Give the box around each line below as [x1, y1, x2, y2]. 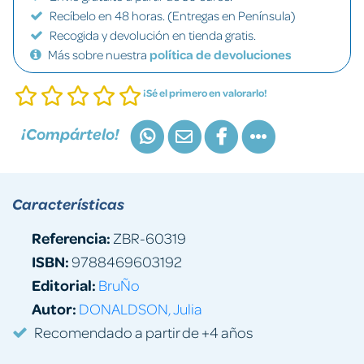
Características [12, 193, 124, 214]
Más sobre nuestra [48, 46, 149, 63]
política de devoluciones [149, 46, 292, 63]
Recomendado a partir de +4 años [34, 322, 253, 341]
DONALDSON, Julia [79, 298, 202, 318]
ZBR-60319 [110, 227, 186, 247]
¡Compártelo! [21, 123, 119, 145]
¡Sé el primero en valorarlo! [143, 86, 267, 99]
